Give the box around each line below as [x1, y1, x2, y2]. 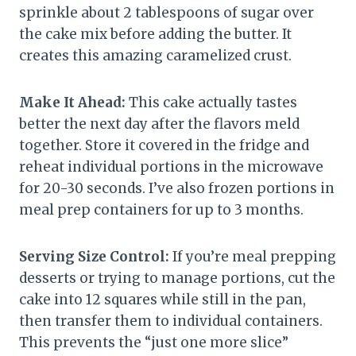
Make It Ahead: [19, 94, 126, 112]
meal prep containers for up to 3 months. [19, 201, 304, 219]
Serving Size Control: [19, 248, 169, 266]
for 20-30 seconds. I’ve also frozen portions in [19, 180, 335, 198]
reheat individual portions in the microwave [19, 158, 323, 176]
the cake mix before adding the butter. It [19, 25, 292, 44]
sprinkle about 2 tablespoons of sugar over [19, 4, 314, 22]
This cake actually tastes [126, 94, 297, 112]
